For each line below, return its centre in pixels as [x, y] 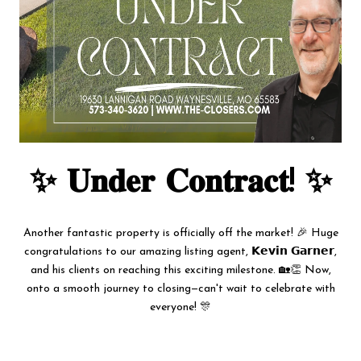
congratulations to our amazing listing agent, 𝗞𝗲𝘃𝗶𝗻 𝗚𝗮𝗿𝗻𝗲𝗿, [180, 252]
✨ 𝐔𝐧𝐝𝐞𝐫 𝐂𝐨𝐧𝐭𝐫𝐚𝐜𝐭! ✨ [180, 183]
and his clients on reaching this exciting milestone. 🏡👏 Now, [180, 271]
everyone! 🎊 [180, 308]
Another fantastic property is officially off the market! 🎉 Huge [180, 234]
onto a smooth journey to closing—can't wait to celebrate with [180, 289]
